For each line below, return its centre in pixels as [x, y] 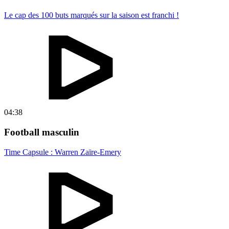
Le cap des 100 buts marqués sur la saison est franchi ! [91, 15]
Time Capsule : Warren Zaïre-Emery [63, 152]
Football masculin [42, 132]
